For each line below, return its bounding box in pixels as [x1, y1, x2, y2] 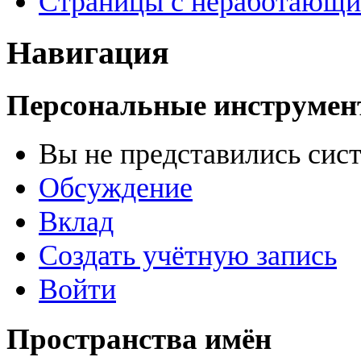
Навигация [6, 35, 169, 71]
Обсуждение [39, 172, 193, 205]
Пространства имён [6, 322, 272, 356]
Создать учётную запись [39, 239, 337, 272]
